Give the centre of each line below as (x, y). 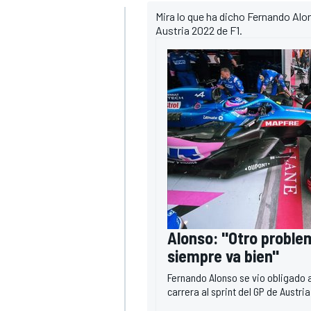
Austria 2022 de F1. (199, 31)
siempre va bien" (223, 256)
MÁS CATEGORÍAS (148, 183)
